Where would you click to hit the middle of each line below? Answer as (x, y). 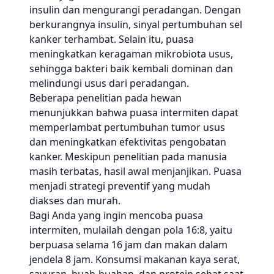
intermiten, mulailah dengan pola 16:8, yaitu (131, 230)
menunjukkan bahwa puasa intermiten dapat (134, 113)
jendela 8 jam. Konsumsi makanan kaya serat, (135, 259)
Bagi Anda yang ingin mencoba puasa (116, 215)
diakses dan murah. (75, 201)
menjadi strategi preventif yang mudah (120, 186)
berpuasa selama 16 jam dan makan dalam (128, 245)
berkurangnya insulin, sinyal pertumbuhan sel (136, 24)
